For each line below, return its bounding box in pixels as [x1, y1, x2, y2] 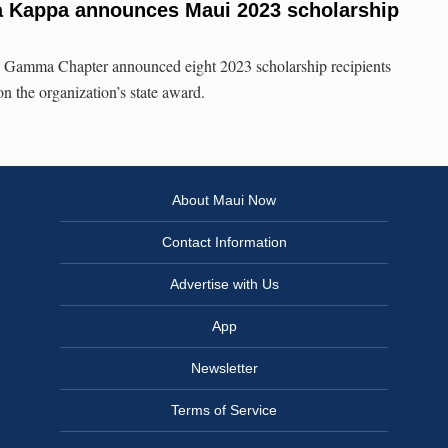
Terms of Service [171, 402, 277, 419]
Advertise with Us [169, 276, 279, 293]
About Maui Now [172, 192, 276, 209]
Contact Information [161, 234, 287, 251]
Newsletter [190, 360, 258, 377]
